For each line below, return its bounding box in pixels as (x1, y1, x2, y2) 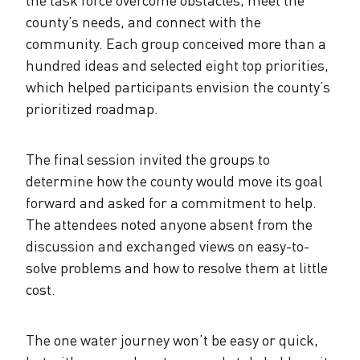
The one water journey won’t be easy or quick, (26, 330, 318, 349)
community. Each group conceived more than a (26, 34, 326, 52)
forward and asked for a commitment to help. (26, 193, 317, 211)
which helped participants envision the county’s (26, 77, 330, 96)
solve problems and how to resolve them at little (26, 258, 328, 276)
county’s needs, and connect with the (26, 12, 261, 31)
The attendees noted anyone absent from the (26, 215, 313, 233)
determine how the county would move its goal (26, 171, 322, 190)
